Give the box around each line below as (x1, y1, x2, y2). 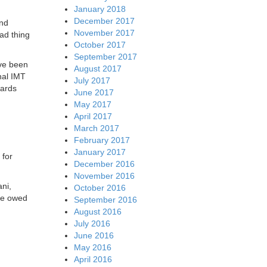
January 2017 (73, 147, 126, 157)
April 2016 (73, 254, 112, 264)
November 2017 (73, 27, 135, 38)
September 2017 (73, 51, 137, 61)
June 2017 (73, 87, 114, 97)
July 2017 (73, 75, 110, 85)
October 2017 (73, 39, 126, 49)
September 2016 (73, 194, 137, 204)
